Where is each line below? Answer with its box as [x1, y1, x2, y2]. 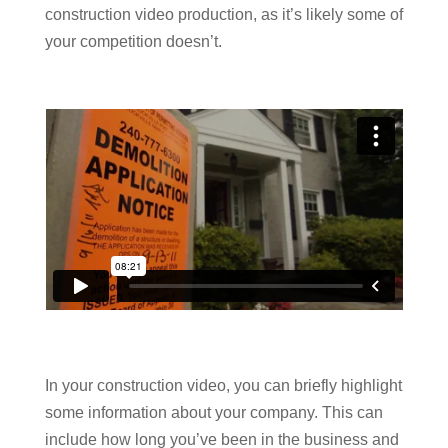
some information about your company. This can [45, 404, 383, 421]
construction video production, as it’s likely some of [45, 6, 403, 23]
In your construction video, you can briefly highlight [45, 377, 402, 394]
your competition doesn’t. [45, 33, 226, 50]
